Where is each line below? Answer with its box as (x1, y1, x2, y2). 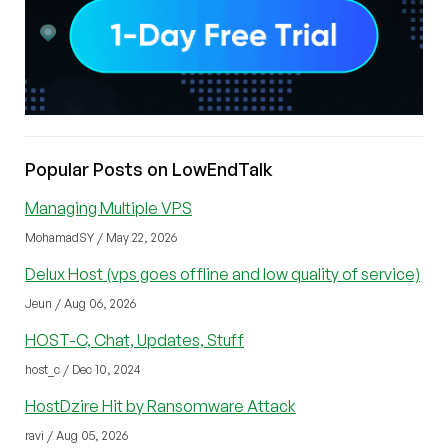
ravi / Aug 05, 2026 (25, 427, 128, 443)
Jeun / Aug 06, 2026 (25, 295, 136, 311)
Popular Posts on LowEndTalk (25, 157, 273, 180)
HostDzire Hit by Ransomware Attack (25, 395, 296, 416)
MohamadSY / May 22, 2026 (25, 229, 177, 245)
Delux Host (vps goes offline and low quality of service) (25, 263, 420, 284)
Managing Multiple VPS (25, 197, 192, 218)
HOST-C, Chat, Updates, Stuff (25, 329, 244, 350)
